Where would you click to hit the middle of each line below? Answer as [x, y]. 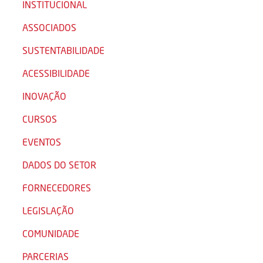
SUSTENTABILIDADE [63, 50]
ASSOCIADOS [49, 27]
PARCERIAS [45, 256]
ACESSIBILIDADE [56, 73]
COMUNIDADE [51, 233]
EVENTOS [42, 142]
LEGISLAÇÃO [48, 210]
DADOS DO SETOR [59, 165]
